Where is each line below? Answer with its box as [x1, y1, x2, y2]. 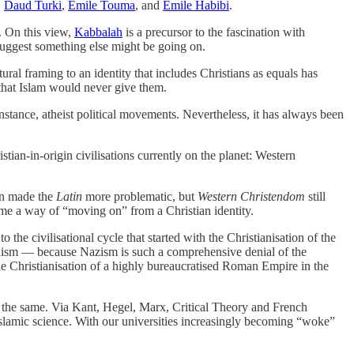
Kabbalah [74, 24, 122, 39]
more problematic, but [82, 189, 198, 203]
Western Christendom [198, 189, 305, 203]
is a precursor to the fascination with [122, 24, 305, 39]
